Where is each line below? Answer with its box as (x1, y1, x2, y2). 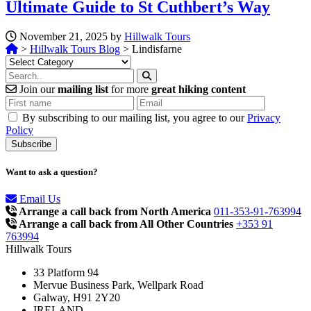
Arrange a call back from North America (17, 205, 211, 218)
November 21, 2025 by (17, 30, 124, 42)
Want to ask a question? (6, 167, 98, 178)
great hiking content (151, 83, 246, 95)
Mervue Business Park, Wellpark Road (33, 279, 203, 292)
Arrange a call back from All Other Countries (17, 218, 233, 230)
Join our (17, 83, 58, 95)
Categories (5, 54, 51, 67)
